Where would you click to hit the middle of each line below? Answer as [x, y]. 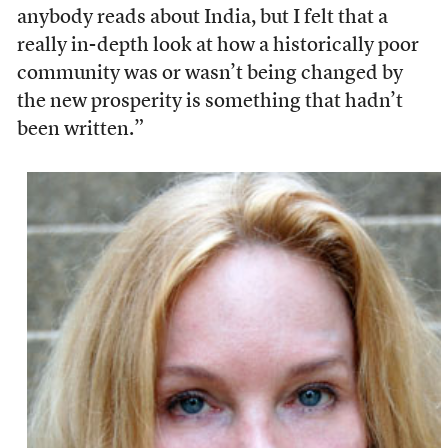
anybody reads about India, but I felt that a [202, 18]
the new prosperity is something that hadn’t [209, 102]
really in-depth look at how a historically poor [217, 46]
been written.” [80, 130]
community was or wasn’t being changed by [209, 74]
